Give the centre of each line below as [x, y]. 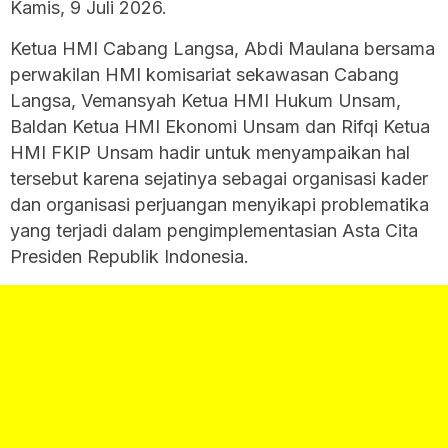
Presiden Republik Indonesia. [129, 256]
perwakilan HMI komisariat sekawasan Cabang [204, 74]
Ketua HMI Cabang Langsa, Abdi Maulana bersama [222, 48]
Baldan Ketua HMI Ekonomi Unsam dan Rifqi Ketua [220, 126]
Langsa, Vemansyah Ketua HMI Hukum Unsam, [205, 100]
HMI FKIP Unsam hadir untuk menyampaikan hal [210, 152]
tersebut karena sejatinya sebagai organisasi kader [219, 178]
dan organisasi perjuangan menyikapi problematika [219, 204]
